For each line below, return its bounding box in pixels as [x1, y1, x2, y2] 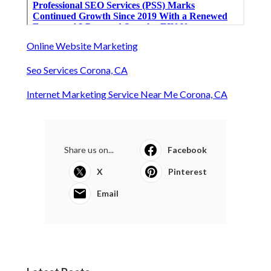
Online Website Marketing [27, 40, 138, 52]
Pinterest [168, 166, 207, 177]
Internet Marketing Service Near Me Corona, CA [27, 88, 227, 100]
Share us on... [64, 145, 114, 155]
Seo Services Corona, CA [27, 64, 128, 76]
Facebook [168, 145, 207, 155]
